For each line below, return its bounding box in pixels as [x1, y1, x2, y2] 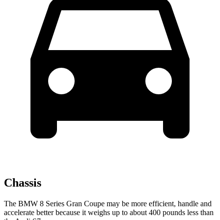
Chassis [4, 176, 41, 190]
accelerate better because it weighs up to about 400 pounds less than [4, 208, 214, 217]
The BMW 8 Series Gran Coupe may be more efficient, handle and [4, 199, 212, 208]
